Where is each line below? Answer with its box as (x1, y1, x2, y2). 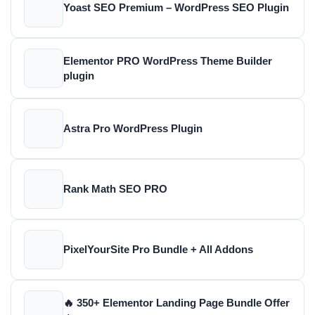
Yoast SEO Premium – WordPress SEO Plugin (63, 1, 289, 14)
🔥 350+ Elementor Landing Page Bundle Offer (63, 296, 290, 309)
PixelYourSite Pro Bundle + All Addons (63, 243, 253, 256)
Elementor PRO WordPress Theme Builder (63, 54, 272, 67)
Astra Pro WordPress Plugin (63, 122, 202, 135)
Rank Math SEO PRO (63, 183, 167, 195)
